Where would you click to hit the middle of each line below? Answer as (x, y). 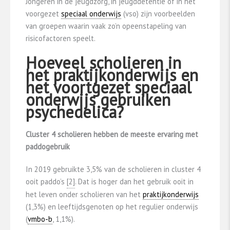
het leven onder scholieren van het (84, 194)
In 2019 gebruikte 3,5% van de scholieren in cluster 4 (113, 169)
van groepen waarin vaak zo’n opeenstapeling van (106, 26)
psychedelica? (75, 112)
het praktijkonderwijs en (112, 75)
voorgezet (43, 13)
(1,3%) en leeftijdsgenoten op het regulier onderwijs (112, 206)
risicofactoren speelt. (61, 38)
